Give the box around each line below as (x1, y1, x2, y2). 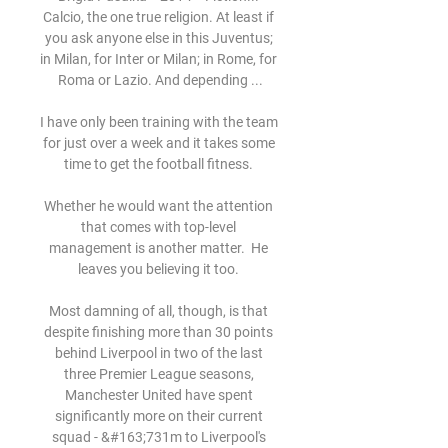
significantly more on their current (54, 408, 263, 424)
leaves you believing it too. (78, 261, 242, 277)
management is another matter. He (49, 240, 268, 256)
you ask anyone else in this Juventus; (44, 30, 273, 46)
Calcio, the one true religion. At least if (43, 9, 274, 25)
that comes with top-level (81, 219, 236, 235)
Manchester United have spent (64, 387, 253, 403)
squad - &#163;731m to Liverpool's (51, 429, 266, 445)
